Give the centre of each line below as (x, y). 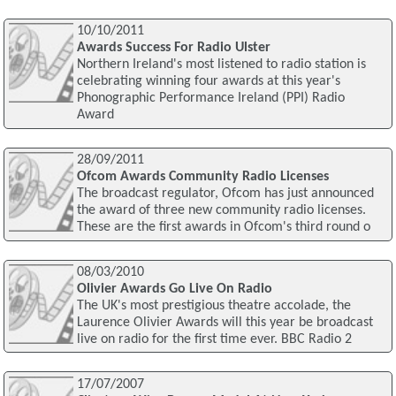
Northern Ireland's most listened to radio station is (221, 65)
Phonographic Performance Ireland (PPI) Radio (210, 99)
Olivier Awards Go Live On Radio (174, 289)
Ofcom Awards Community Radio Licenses (202, 177)
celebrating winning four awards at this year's (208, 82)
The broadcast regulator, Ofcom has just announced (225, 194)
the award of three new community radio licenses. (221, 211)
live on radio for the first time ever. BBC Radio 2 (214, 339)
